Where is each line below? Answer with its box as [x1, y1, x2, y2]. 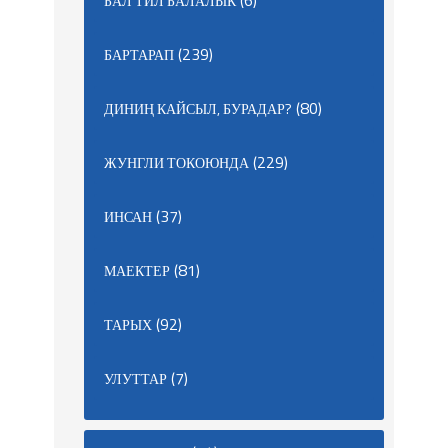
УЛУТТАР [104, 367, 167, 389]
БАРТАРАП [104, 43, 174, 65]
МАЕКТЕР [104, 259, 170, 281]
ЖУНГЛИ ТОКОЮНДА [104, 151, 249, 173]
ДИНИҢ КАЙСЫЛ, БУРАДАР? [104, 97, 292, 119]
